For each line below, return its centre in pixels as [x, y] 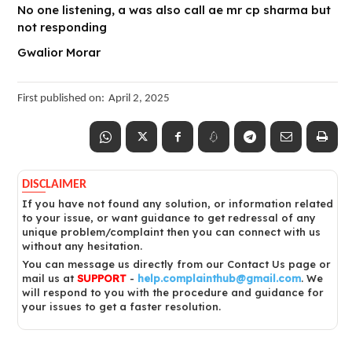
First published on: [61, 99]
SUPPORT [102, 278]
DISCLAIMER [54, 184]
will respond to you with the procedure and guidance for [173, 292]
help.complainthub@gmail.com [219, 278]
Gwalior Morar [59, 53]
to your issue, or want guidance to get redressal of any [169, 217]
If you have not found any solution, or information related [178, 203]
